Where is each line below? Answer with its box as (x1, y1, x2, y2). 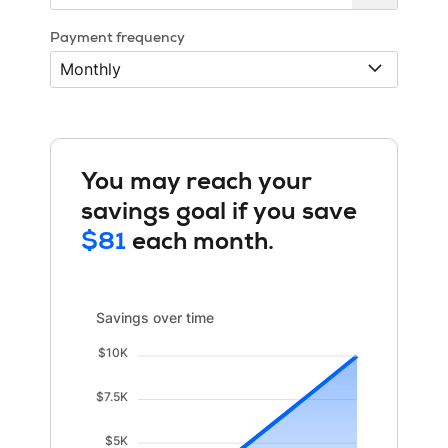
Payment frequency (50, 31, 185, 46)
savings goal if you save (81, 201, 357, 226)
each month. (132, 231, 274, 256)
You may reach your (81, 171, 311, 196)
